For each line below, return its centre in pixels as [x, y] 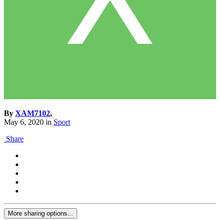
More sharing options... [41, 214]
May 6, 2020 [24, 122]
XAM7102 [33, 113]
